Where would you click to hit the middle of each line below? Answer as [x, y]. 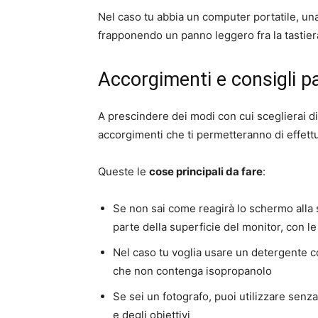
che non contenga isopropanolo [192, 271]
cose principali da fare [206, 171]
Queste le [124, 171]
